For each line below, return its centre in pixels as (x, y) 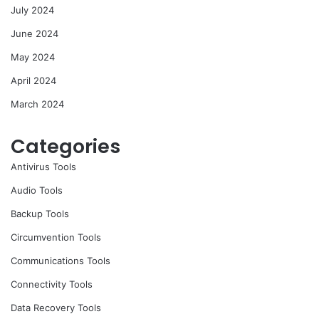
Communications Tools (61, 261)
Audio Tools (37, 190)
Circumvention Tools (56, 237)
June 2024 (35, 34)
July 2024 (32, 10)
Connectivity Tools (52, 284)
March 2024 (37, 104)
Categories (66, 147)
